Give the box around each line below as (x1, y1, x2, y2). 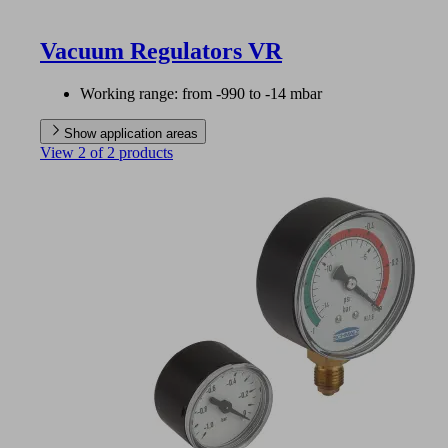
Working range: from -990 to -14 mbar (80, 84, 322, 102)
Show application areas (64, 125, 198, 141)
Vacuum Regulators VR (40, 37, 282, 64)
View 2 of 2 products (40, 143, 173, 161)
